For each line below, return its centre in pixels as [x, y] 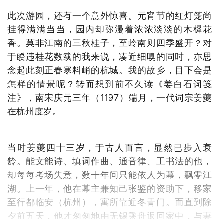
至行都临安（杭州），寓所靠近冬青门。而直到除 [109, 202]
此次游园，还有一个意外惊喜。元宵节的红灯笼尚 [109, 15]
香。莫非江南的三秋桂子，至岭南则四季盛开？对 [109, 43]
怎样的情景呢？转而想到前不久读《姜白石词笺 [109, 84]
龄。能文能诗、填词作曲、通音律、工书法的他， [109, 161]
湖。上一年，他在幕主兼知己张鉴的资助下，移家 [109, 188]
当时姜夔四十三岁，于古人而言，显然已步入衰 [109, 147]
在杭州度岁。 [34, 111]
